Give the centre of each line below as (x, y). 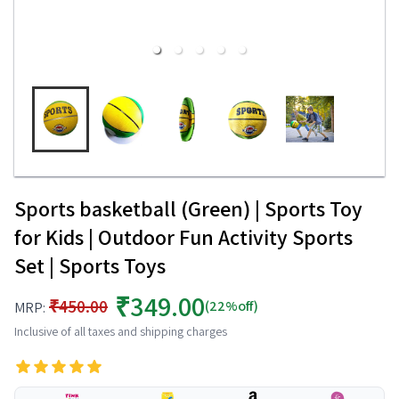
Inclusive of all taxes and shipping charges (121, 331)
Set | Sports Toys (90, 265)
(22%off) (232, 306)
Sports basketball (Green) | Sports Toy (188, 208)
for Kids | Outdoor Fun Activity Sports (183, 237)
